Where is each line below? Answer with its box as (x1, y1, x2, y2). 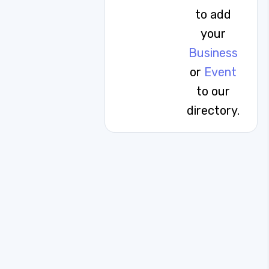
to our (196, 84, 230, 99)
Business (188, 46, 238, 61)
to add (195, 7, 231, 22)
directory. (186, 103, 240, 118)
